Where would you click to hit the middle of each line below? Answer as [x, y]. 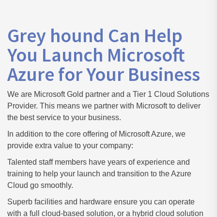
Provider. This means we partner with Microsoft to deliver [104, 106]
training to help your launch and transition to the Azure [99, 174]
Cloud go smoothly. [40, 185]
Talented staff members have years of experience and [99, 162]
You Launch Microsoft [96, 55]
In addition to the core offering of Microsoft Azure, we [96, 134]
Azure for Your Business [104, 74]
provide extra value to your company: [70, 146]
